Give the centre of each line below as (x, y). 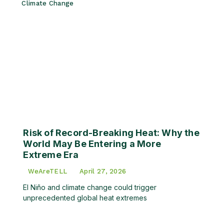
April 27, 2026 (103, 171)
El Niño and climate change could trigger (90, 187)
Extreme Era (51, 154)
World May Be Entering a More (92, 143)
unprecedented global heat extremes (85, 197)
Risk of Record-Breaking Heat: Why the (111, 132)
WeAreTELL (48, 171)
